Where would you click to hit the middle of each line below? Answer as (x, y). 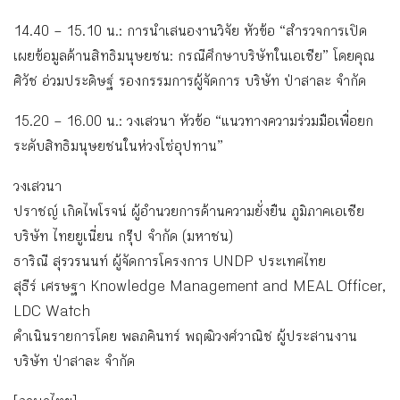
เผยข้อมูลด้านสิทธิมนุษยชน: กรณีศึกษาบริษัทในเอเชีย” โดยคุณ (194, 58)
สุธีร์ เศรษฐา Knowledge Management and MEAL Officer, (200, 288)
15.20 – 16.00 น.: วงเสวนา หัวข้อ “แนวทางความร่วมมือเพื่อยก (193, 123)
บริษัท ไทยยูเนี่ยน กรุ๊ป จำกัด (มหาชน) (123, 238)
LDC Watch (52, 313)
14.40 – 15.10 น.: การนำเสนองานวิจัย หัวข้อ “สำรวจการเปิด (190, 33)
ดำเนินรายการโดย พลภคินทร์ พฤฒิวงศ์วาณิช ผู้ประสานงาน (185, 338)
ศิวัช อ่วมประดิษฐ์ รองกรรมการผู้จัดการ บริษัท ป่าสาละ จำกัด (190, 83)
